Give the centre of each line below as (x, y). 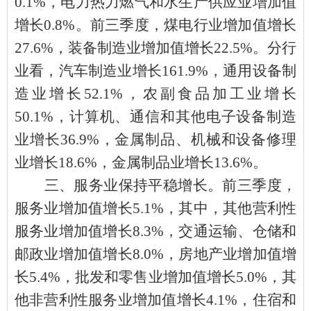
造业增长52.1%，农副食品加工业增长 (155, 93)
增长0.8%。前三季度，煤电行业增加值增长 (155, 25)
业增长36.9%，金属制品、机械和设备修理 (155, 139)
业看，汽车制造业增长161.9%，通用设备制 (155, 70)
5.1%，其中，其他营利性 (215, 208)
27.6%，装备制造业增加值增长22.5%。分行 (155, 48)
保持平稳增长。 (170, 185)
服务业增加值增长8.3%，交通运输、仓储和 (155, 231)
